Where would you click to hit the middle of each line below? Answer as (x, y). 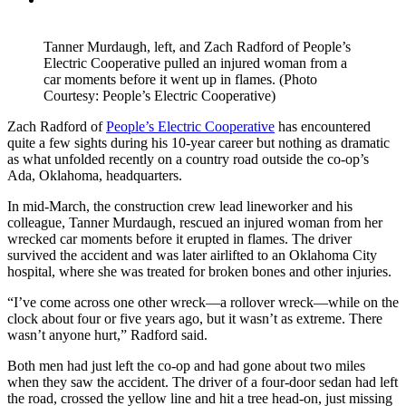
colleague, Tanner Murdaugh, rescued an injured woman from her (195, 223)
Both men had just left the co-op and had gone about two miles (186, 366)
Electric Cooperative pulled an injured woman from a (195, 63)
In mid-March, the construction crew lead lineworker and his (180, 207)
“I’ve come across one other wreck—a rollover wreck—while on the (203, 303)
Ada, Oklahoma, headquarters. (95, 176)
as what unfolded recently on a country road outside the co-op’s (188, 159)
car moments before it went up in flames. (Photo (180, 80)
